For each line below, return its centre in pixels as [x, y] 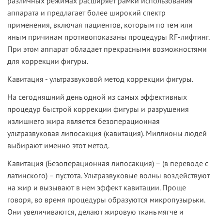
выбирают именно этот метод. [58, 146]
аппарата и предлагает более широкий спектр [86, 13]
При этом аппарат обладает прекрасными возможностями [107, 49]
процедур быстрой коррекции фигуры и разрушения [98, 109]
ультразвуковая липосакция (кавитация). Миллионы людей [107, 133]
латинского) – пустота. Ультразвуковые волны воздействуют [108, 176]
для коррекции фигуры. [48, 61]
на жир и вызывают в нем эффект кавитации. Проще [97, 188]
